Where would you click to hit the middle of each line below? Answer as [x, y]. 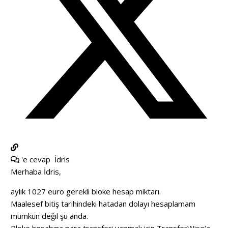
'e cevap [37, 159]
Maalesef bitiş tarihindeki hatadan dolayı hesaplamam [103, 203]
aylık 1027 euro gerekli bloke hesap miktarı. [86, 191]
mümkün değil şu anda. [49, 216]
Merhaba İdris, [36, 171]
